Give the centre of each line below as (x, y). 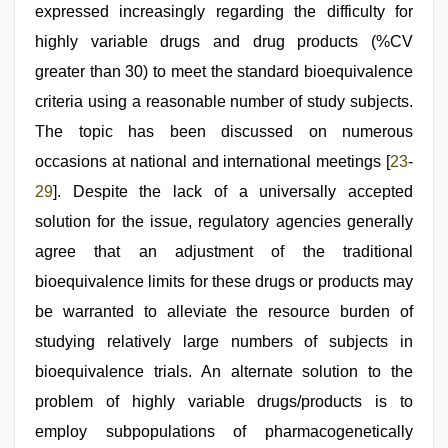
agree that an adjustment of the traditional (224, 251)
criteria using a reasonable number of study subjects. (224, 101)
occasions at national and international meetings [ (212, 161)
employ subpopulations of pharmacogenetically (224, 431)
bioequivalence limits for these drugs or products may (224, 281)
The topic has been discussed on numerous (224, 131)
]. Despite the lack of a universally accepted (233, 191)
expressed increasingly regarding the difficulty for (224, 11)
